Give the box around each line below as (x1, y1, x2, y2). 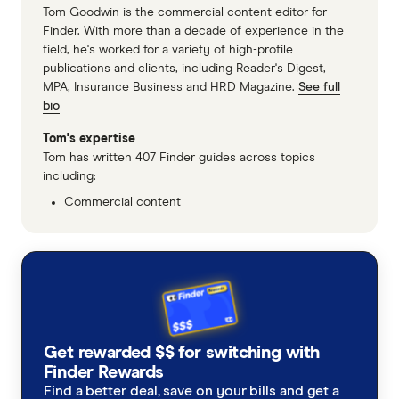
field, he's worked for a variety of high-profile (43, 44, 293, 57)
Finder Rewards (44, 363, 164, 382)
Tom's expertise (43, 133, 135, 146)
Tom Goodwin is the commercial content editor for (43, 6, 327, 20)
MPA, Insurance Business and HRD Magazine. (43, 81, 298, 94)
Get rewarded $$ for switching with (44, 344, 320, 362)
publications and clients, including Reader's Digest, (43, 62, 326, 76)
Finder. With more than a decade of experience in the (43, 25, 344, 38)
